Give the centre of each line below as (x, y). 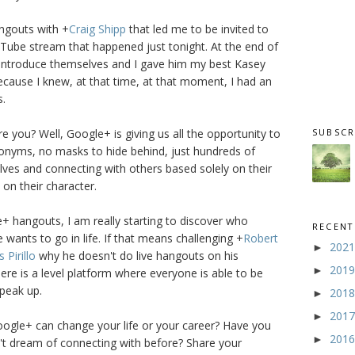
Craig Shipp (97, 29)
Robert (261, 239)
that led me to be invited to (197, 29)
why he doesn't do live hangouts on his (137, 256)
